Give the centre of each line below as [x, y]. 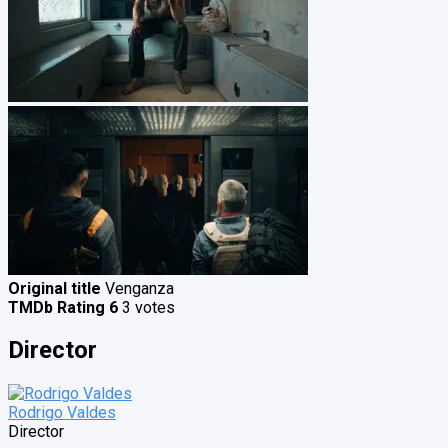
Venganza [139, 288]
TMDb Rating [56, 307]
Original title [54, 288]
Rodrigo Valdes [62, 413]
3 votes [146, 307]
